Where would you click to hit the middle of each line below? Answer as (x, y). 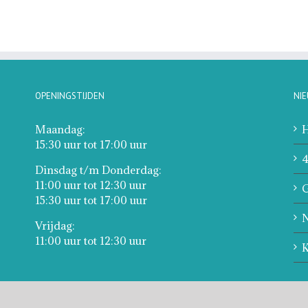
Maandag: (60, 129)
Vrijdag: (55, 225)
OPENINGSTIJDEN (69, 96)
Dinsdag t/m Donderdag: (98, 170)
